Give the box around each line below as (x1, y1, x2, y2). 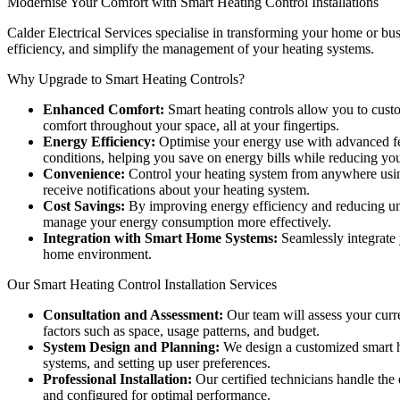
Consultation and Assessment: (43, 306, 223, 322)
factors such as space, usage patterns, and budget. (43, 322, 320, 338)
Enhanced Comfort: (43, 101, 164, 117)
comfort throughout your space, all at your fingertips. (43, 117, 339, 133)
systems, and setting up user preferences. (43, 354, 271, 371)
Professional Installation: (43, 371, 192, 387)
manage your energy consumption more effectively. (43, 213, 331, 229)
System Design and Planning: (43, 338, 220, 354)
